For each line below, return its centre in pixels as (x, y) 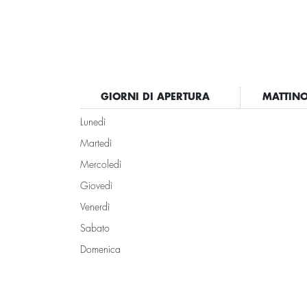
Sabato (95, 229)
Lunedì (93, 123)
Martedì (96, 144)
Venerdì (95, 208)
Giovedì (96, 186)
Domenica (100, 250)
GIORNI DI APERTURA (155, 97)
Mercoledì (101, 165)
